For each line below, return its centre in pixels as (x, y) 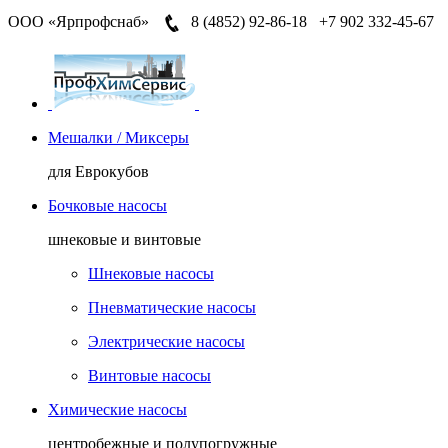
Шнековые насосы (151, 273)
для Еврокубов (98, 171)
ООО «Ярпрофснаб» (78, 21)
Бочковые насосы (107, 205)
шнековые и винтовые (124, 239)
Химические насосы (117, 409)
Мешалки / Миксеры (118, 137)
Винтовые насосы (149, 375)
